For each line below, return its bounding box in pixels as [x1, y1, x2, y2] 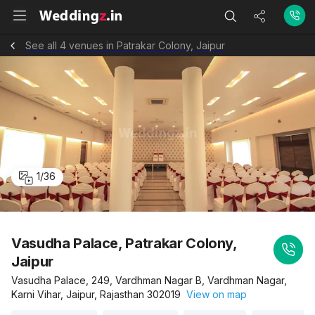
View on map [181, 288, 247, 300]
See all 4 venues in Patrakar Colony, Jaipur [25, 39, 225, 51]
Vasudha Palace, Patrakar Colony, [11, 235, 237, 252]
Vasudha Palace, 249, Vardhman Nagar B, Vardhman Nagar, [11, 274, 287, 286]
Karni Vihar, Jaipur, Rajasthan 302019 [11, 288, 181, 300]
